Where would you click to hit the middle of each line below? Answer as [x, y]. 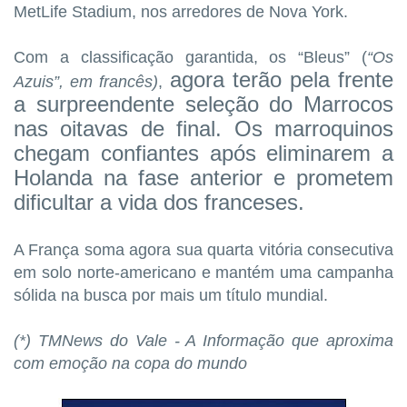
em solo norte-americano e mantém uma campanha [203, 272]
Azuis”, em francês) [86, 81]
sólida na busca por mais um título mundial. [171, 295]
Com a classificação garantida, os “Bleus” [188, 57]
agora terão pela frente [282, 79]
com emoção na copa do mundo [130, 363]
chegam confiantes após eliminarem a [203, 153]
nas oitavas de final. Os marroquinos [203, 128]
